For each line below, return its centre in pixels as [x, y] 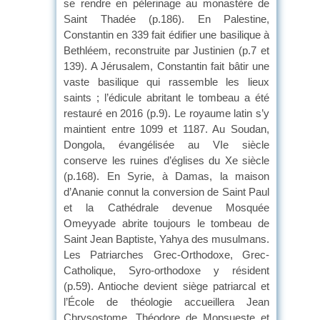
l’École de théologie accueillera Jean [166, 301]
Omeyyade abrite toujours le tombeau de [166, 223]
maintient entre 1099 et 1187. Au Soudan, [166, 129]
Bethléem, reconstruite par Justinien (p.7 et [166, 50]
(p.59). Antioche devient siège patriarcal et [166, 286]
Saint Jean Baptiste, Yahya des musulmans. [166, 239]
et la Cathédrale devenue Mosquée [166, 207]
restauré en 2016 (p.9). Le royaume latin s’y [166, 113]
